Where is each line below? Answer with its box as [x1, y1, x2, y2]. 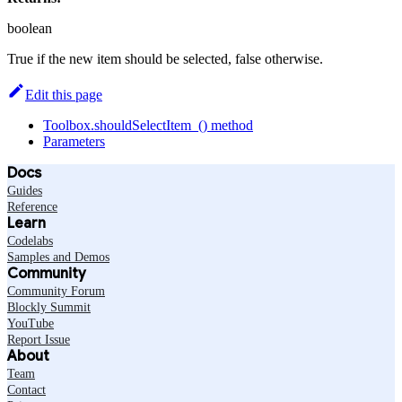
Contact [7, 382, 46, 397]
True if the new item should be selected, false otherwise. [7, 50, 323, 66]
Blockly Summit [7, 300, 91, 314]
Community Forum [7, 284, 105, 298]
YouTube [7, 316, 54, 330]
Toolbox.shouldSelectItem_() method [43, 117, 253, 133]
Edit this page [25, 86, 102, 102]
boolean [7, 20, 52, 36]
